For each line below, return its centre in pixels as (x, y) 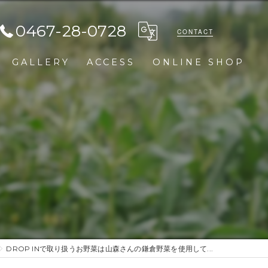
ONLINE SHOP (198, 62)
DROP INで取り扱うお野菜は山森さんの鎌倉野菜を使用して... (109, 249)
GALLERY (41, 62)
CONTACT (195, 31)
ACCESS (111, 62)
